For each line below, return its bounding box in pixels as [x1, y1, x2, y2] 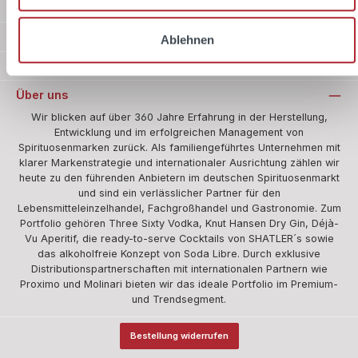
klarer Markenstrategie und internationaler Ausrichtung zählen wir [18, 156, 340, 169]
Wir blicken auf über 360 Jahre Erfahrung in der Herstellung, [30, 110, 328, 123]
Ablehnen [160, 33, 214, 47]
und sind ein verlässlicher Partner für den [78, 186, 280, 199]
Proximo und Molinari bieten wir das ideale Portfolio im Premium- [20, 277, 338, 290]
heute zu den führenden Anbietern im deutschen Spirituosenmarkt [18, 171, 340, 184]
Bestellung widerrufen [129, 329, 229, 341]
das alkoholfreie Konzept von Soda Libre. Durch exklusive [38, 247, 320, 260]
